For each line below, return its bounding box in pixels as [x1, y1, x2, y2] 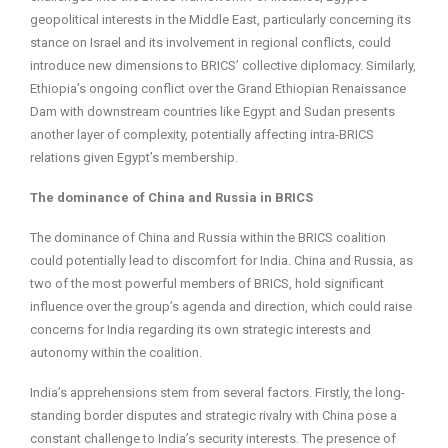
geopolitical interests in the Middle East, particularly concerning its [30, 12, 411, 28]
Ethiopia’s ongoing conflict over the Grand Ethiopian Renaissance [30, 81, 406, 97]
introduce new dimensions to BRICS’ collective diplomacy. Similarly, [30, 58, 416, 74]
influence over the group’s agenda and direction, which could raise [30, 299, 412, 315]
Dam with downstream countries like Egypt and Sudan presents [30, 104, 395, 120]
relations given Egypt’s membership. [30, 150, 238, 166]
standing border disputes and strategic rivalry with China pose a [30, 408, 397, 424]
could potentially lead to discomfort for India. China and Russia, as [30, 253, 413, 269]
